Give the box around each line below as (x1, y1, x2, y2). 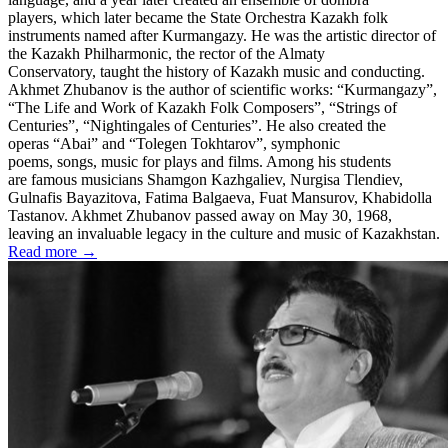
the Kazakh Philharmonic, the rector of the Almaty (8, 44, 325, 62)
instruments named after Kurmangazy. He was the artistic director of (8, 26, 436, 44)
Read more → (8, 242, 97, 260)
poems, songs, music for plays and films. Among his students (8, 152, 395, 170)
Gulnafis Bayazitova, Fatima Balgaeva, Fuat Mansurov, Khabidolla (8, 188, 432, 206)
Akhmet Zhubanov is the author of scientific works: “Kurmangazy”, (8, 80, 437, 98)
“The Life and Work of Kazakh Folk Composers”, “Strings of (8, 98, 397, 116)
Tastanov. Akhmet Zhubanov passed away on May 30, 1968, (8, 206, 392, 224)
